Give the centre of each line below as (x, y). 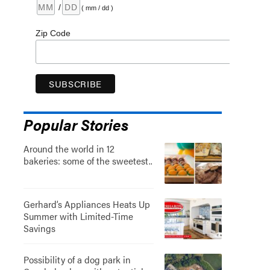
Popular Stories (76, 124)
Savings (39, 228)
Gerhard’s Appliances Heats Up (86, 204)
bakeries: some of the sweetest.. (88, 160)
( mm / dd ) (97, 8)
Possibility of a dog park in (77, 259)
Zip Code (53, 33)
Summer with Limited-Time (78, 216)
